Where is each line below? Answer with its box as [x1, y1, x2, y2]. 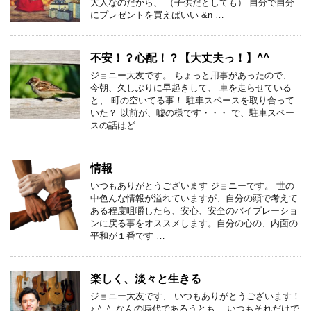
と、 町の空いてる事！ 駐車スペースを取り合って [90, 94, 294, 106]
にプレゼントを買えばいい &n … [90, 9, 224, 20]
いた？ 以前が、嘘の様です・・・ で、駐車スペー [90, 107, 294, 118]
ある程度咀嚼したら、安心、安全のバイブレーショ [90, 205, 298, 216]
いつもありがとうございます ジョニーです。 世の [90, 180, 294, 191]
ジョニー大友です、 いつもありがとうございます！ [90, 290, 301, 301]
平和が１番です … [90, 230, 165, 241]
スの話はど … [90, 119, 147, 131]
